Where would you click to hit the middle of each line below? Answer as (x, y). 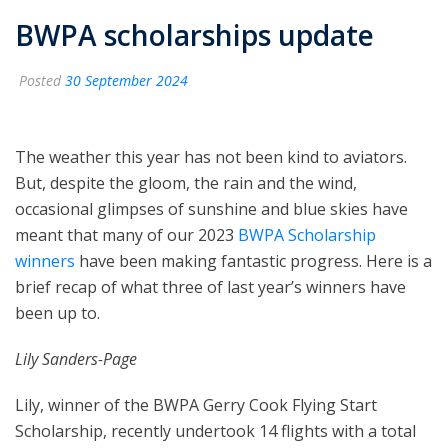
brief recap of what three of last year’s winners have (210, 286)
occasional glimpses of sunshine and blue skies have (211, 208)
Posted (40, 80)
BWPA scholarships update (194, 34)
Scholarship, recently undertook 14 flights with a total (215, 430)
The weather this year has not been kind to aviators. (211, 156)
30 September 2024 (126, 80)
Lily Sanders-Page (76, 358)
